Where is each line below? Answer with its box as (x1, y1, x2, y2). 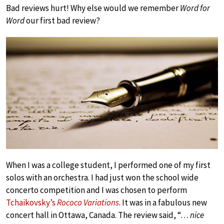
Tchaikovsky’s (6, 196, 57, 208)
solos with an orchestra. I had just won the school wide (6, 171, 198, 183)
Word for (180, 2, 210, 13)
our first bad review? (24, 15, 100, 26)
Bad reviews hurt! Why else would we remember (6, 2, 180, 13)
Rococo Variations (57, 196, 119, 208)
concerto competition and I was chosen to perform (6, 184, 187, 195)
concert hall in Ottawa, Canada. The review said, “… (6, 209, 190, 220)
